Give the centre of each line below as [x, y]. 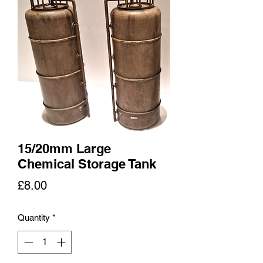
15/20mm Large [64, 149]
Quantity [34, 218]
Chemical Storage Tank [87, 164]
